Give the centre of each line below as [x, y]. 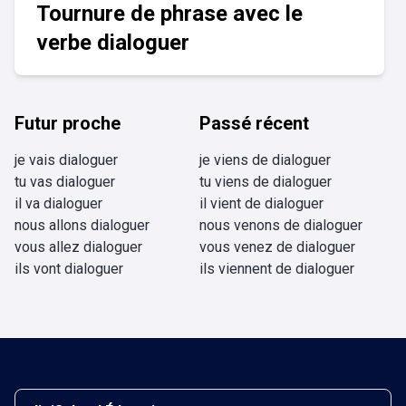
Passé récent [254, 123]
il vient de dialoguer [261, 203]
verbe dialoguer [113, 43]
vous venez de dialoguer [277, 247]
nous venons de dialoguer [281, 225]
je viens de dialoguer [265, 160]
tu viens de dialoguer [266, 182]
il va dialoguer [58, 203]
